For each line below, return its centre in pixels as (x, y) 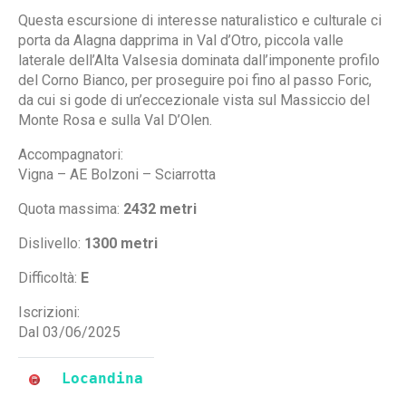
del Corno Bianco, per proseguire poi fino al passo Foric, (195, 80)
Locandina (102, 378)
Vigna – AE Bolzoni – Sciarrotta (117, 174)
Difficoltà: (49, 278)
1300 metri (121, 243)
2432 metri (160, 209)
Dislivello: (51, 243)
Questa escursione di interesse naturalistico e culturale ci (200, 20)
